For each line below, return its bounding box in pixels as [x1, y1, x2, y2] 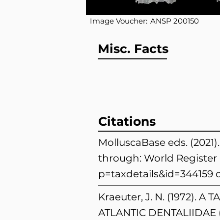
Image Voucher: [90, 16, 149, 26]
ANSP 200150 [150, 16, 199, 26]
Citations [98, 114, 156, 129]
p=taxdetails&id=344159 [98, 168, 213, 180]
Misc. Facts [98, 41, 168, 56]
